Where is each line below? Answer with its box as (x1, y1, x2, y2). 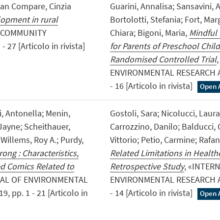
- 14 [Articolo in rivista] (110, 187, 194, 199)
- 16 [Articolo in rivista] (110, 80, 194, 92)
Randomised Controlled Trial (110, 54, 217, 65)
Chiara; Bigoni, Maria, (110, 27, 189, 39)
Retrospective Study (110, 161, 184, 172)
